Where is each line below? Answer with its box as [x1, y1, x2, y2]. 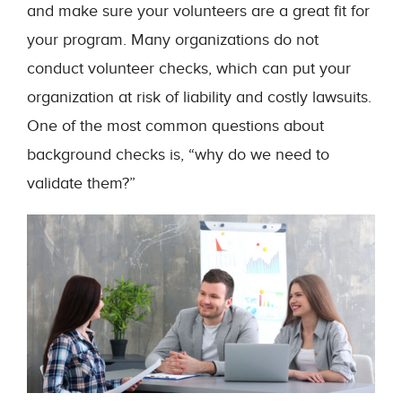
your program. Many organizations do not [27, 31, 319, 49]
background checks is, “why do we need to [27, 145, 329, 164]
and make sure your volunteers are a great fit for [27, 2, 370, 21]
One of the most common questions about [27, 117, 324, 135]
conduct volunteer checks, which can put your [27, 59, 351, 78]
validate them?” [27, 174, 135, 193]
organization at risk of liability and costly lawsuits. [27, 88, 371, 107]
